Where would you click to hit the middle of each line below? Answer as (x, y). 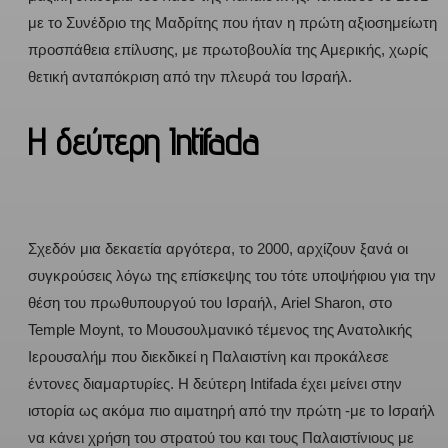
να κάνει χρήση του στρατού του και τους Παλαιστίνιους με (221, 437)
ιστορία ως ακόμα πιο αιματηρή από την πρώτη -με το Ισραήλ (231, 410)
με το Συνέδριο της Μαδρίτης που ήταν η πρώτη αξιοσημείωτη (232, 23)
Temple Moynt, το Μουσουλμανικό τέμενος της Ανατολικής (220, 329)
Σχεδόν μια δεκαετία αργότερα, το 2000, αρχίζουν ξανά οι (218, 248)
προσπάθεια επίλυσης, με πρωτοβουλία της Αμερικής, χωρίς (228, 50)
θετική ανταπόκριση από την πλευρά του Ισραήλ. (190, 77)
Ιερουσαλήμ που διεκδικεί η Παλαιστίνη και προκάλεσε (208, 356)
